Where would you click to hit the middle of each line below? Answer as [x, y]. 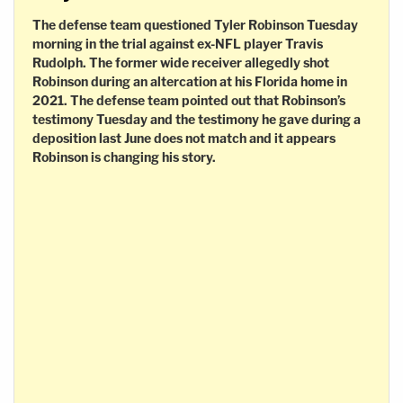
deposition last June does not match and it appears [184, 138]
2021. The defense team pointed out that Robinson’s [189, 100]
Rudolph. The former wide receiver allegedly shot [181, 62]
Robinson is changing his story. [124, 157]
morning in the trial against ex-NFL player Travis [178, 43]
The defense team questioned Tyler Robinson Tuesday [195, 24]
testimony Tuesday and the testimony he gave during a [197, 119]
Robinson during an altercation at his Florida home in [190, 81]
